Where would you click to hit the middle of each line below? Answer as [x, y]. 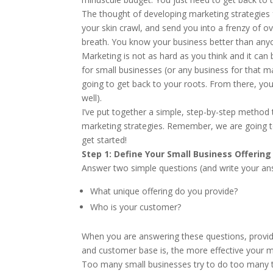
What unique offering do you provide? [164, 191]
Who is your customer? [136, 207]
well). [92, 98]
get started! [105, 140]
